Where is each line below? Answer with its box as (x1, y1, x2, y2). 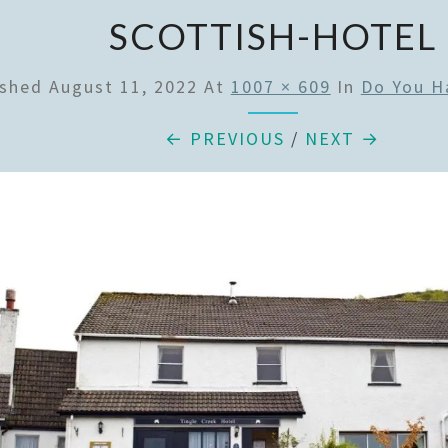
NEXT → (305, 127, 381, 150)
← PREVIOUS (165, 127, 286, 150)
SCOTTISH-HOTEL (108, 14, 437, 58)
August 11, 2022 (48, 75, 198, 98)
